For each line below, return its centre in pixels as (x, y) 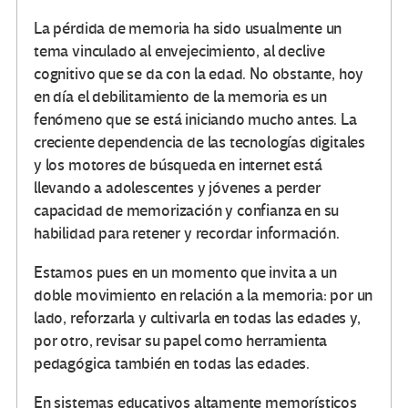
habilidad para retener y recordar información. (187, 234)
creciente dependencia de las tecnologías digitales (200, 143)
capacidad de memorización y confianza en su (187, 211)
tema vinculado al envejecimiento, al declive (180, 52)
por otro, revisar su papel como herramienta (181, 342)
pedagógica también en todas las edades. (172, 364)
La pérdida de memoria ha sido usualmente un (188, 29)
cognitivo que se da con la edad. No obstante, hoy (199, 75)
